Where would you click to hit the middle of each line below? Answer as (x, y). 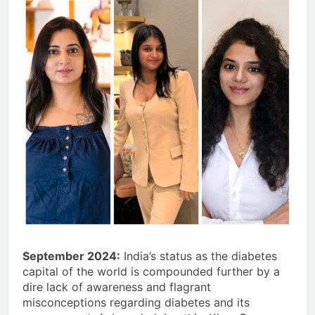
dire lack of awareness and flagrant (117, 287)
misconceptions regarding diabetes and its (136, 302)
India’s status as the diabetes (199, 256)
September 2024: (71, 256)
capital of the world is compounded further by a (151, 271)
